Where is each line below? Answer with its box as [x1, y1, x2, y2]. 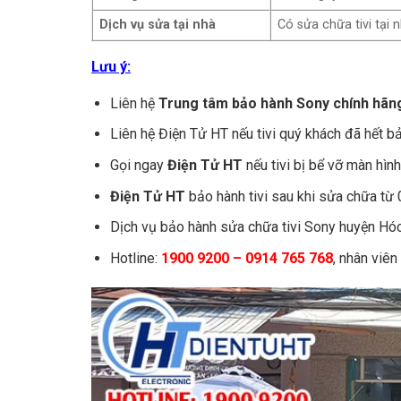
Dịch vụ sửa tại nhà [99, 16, 217, 32]
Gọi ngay [109, 156, 167, 174]
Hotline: [109, 249, 161, 267]
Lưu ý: [91, 57, 131, 75]
